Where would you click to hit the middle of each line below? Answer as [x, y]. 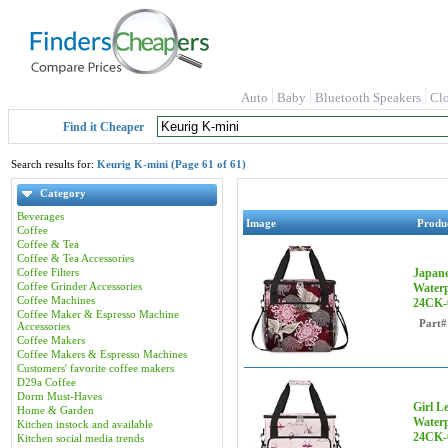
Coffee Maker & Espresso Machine [98, 314]
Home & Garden [55, 410]
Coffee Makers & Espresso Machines [102, 354]
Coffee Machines [56, 300]
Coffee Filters [48, 272]
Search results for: [54, 164]
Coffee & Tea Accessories [75, 258]
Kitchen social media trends [80, 438]
